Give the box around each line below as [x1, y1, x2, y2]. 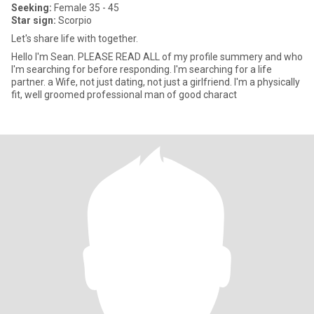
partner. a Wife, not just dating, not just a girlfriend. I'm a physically [11, 76, 234, 88]
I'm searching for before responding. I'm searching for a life [11, 64, 272, 75]
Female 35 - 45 [52, 2, 119, 13]
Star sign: [11, 15, 56, 26]
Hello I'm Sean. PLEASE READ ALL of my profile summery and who [11, 51, 303, 62]
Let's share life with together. [11, 33, 138, 44]
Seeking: [11, 2, 52, 13]
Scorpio [56, 15, 92, 26]
